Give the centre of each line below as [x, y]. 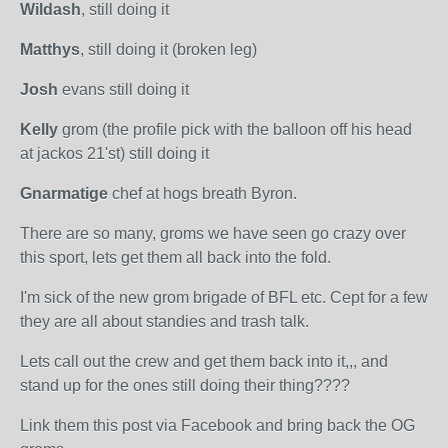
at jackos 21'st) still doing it [114, 153]
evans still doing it [123, 89]
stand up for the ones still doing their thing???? [185, 385]
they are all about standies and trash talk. [164, 321]
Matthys [50, 49]
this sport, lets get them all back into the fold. [175, 257]
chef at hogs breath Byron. [202, 193]
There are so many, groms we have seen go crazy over [213, 233]
